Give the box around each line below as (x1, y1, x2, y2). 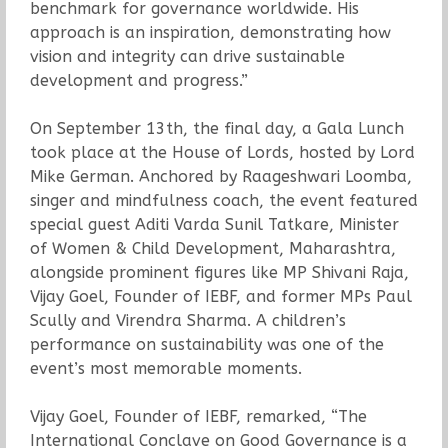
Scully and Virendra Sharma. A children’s (29, 310, 346, 330)
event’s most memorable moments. (29, 358, 302, 378)
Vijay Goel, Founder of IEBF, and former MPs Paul (29, 286, 412, 306)
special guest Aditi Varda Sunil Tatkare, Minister (29, 214, 399, 234)
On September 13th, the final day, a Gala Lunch (29, 118, 404, 138)
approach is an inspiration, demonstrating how (29, 22, 391, 42)
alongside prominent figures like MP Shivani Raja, (29, 262, 409, 282)
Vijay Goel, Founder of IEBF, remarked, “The (29, 406, 367, 426)
